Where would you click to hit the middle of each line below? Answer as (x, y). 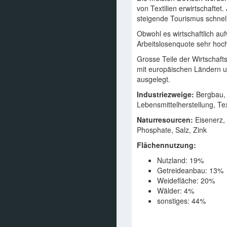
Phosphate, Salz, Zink (172, 130)
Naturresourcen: (165, 120)
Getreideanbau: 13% (190, 170)
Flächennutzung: (166, 145)
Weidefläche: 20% (186, 180)
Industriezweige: (165, 94)
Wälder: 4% (176, 191)
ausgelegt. (154, 79)
